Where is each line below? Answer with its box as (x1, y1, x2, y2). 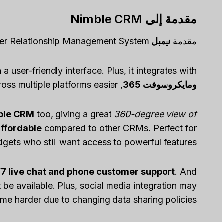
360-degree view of (113, 109, 197, 120)
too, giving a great (34, 109, 114, 120)
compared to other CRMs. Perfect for (41, 123, 197, 134)
